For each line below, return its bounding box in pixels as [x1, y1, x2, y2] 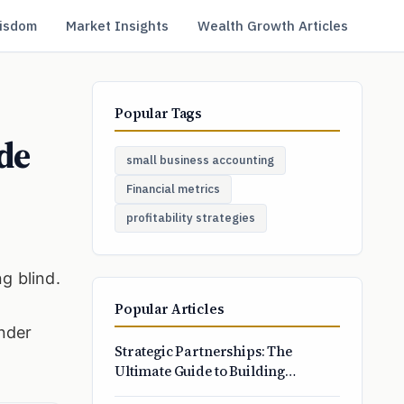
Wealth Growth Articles [197, 17, 348, 34]
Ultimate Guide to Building [115, 362, 286, 381]
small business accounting [126, 152, 274, 168]
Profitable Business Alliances [115, 381, 302, 400]
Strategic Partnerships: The [115, 342, 292, 361]
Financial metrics [126, 181, 220, 197]
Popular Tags [115, 104, 203, 123]
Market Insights [66, 17, 169, 34]
